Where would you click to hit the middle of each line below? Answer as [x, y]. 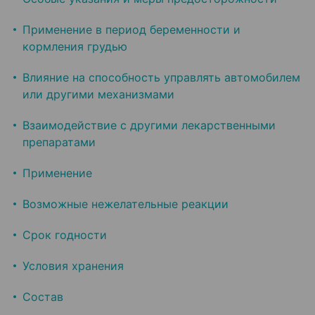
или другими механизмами [98, 95]
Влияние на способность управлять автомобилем [161, 78]
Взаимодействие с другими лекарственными [149, 126]
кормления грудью [75, 47]
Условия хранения [73, 266]
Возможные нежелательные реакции [126, 204]
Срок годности [65, 235]
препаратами [59, 142]
